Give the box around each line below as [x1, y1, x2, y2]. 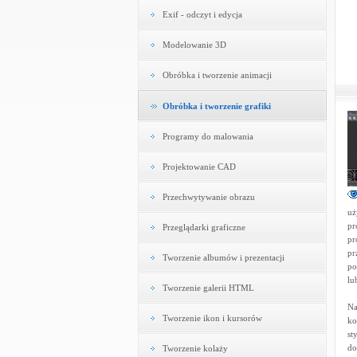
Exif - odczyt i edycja [162, 10, 242, 19]
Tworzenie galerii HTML [162, 283, 254, 292]
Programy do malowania [162, 131, 253, 141]
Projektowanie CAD [162, 162, 236, 171]
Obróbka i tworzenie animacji [162, 70, 272, 80]
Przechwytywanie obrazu [162, 192, 255, 202]
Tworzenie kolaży [162, 343, 228, 353]
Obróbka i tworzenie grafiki [162, 101, 271, 111]
